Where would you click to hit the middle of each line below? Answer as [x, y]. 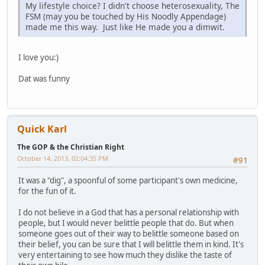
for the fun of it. [47, 191]
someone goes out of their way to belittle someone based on [129, 234]
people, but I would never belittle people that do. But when [126, 223]
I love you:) [38, 57]
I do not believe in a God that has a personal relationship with [129, 213]
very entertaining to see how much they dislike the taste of [125, 255]
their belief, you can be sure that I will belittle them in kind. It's [131, 245]
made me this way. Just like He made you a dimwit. [125, 27]
